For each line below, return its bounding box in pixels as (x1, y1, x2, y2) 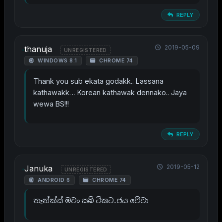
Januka (24, 164, 53, 174)
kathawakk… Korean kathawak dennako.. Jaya (33, 88, 187, 97)
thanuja (24, 44, 52, 55)
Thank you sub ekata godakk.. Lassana (33, 77, 164, 86)
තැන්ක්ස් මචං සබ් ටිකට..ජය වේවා (33, 196, 149, 205)
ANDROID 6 (36, 177, 70, 184)
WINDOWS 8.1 (36, 57, 77, 64)
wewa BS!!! (33, 100, 69, 109)
